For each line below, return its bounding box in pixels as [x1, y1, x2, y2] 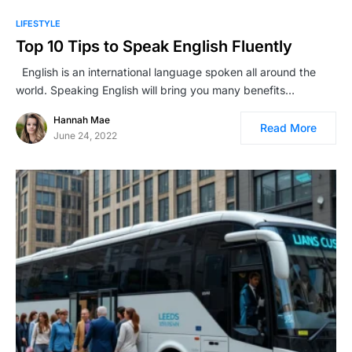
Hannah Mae [53, 114, 110, 126]
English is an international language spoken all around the [16, 65, 316, 79]
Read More [260, 121, 317, 134]
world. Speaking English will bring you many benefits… [16, 83, 295, 97]
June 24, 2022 [53, 130, 117, 141]
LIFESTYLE [16, 18, 60, 29]
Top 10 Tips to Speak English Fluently [16, 37, 292, 56]
